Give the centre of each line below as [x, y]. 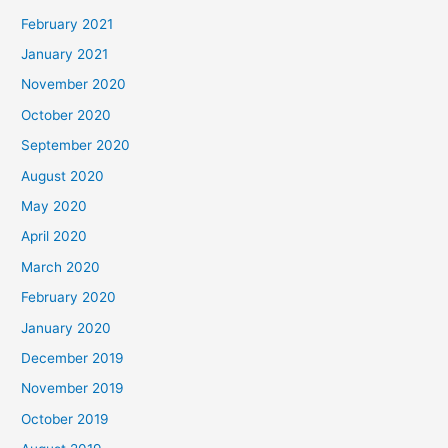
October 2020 [66, 114]
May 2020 [54, 205]
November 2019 [73, 388]
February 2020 [69, 297]
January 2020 [66, 327]
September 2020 [76, 145]
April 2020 [54, 236]
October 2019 [65, 418]
